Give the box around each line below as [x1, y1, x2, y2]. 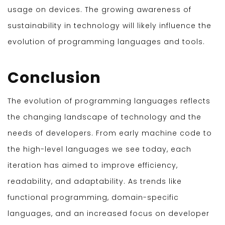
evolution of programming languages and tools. [8, 37, 205, 47]
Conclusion [8, 67, 101, 89]
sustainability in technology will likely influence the [8, 21, 211, 31]
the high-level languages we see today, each [8, 144, 191, 155]
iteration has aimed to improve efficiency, [8, 160, 178, 171]
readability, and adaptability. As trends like [8, 176, 182, 187]
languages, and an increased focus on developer [8, 208, 209, 219]
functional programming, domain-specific [8, 192, 179, 203]
